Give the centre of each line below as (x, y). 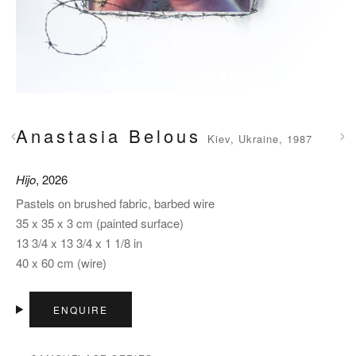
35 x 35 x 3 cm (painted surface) (100, 222)
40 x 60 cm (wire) (61, 262)
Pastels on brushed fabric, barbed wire (115, 203)
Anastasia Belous (108, 135)
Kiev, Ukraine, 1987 (260, 138)
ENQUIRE (81, 309)
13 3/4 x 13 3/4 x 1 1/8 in (79, 242)
